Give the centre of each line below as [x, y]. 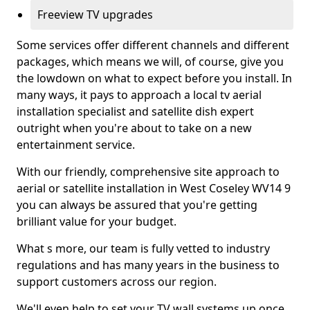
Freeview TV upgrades [95, 15]
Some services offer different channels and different [153, 45]
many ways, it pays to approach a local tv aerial [139, 95]
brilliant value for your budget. [97, 221]
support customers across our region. [117, 282]
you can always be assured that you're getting [137, 205]
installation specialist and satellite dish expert [135, 111]
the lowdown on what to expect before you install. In [154, 78]
